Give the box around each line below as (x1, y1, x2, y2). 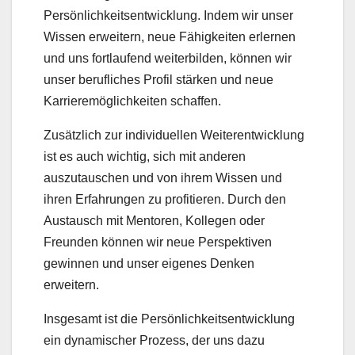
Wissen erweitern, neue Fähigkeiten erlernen (44, 29, 296, 44)
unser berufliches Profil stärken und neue (44, 72, 273, 86)
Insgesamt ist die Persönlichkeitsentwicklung (44, 311, 295, 326)
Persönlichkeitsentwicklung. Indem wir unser (44, 8, 293, 22)
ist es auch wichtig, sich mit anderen (44, 149, 246, 163)
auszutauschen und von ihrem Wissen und (44, 170, 282, 185)
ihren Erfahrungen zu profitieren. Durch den (44, 192, 286, 206)
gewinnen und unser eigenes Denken (44, 256, 254, 270)
